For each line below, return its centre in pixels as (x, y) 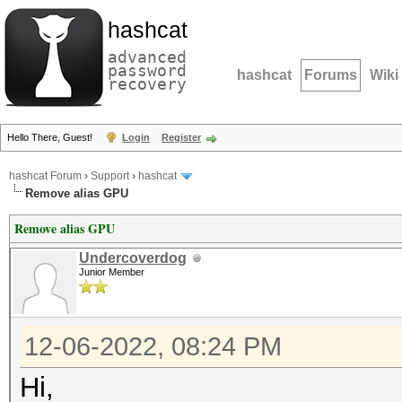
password (147, 70)
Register (181, 137)
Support (110, 176)
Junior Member (112, 272)
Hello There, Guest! (51, 137)
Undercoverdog (133, 258)
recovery (147, 84)
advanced (147, 57)
